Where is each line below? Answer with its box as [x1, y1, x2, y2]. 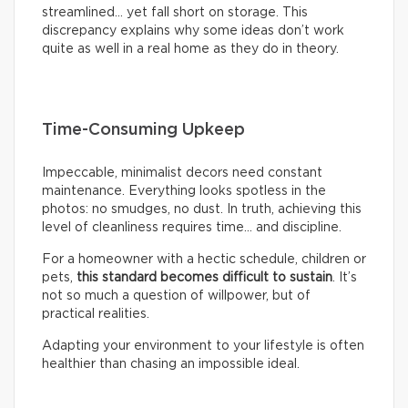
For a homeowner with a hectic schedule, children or [42, 252, 366, 266]
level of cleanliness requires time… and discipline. [42, 220, 342, 234]
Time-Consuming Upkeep [42, 121, 245, 138]
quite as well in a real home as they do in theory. [42, 42, 339, 56]
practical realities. [42, 307, 149, 321]
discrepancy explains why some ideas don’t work [42, 24, 344, 37]
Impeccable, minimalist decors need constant [42, 166, 322, 179]
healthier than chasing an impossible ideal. [42, 357, 300, 371]
